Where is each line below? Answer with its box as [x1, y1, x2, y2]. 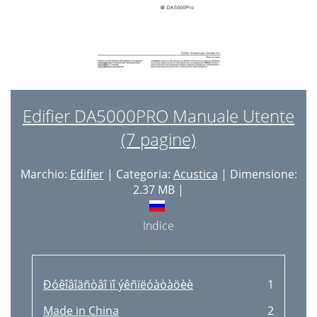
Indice [143, 218, 174, 234]
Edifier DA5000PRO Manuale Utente [23, 104, 294, 127]
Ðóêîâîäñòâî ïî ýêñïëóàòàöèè [42, 277, 193, 292]
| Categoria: [103, 166, 173, 182]
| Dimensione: [217, 166, 297, 182]
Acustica [173, 166, 218, 182]
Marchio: [20, 166, 70, 182]
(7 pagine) [121, 127, 196, 151]
